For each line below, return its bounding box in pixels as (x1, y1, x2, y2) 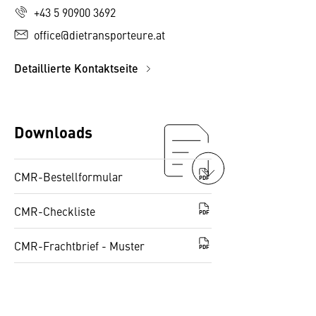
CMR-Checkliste (14, 203, 95, 219)
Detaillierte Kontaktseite (14, 60, 141, 76)
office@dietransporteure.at (34, 27, 165, 42)
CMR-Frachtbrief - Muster (14, 238, 145, 253)
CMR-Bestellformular (14, 169, 123, 184)
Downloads (14, 121, 92, 142)
